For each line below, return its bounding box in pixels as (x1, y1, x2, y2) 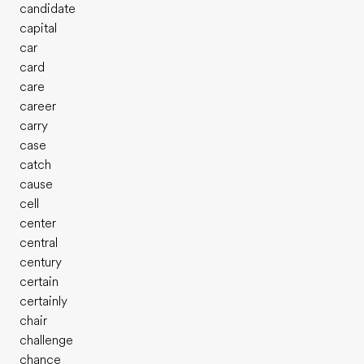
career (19, 99, 56, 114)
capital (19, 21, 57, 36)
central (19, 236, 58, 250)
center (19, 216, 56, 231)
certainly (19, 294, 67, 309)
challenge (19, 333, 73, 348)
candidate (19, 2, 76, 16)
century (19, 255, 62, 270)
